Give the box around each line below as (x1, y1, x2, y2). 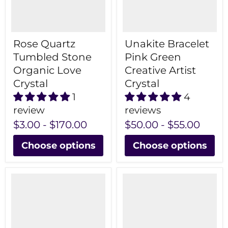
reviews (125, 104, 161, 117)
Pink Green (125, 51, 181, 64)
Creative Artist (125, 64, 196, 77)
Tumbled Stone (13, 51, 92, 64)
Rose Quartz (13, 38, 75, 50)
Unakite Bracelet (125, 38, 209, 50)
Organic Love (13, 64, 81, 77)
